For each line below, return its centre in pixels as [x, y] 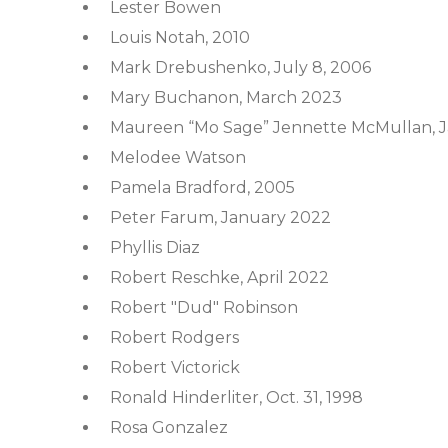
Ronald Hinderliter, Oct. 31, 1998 [236, 397]
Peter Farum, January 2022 [220, 217]
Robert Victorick [175, 367]
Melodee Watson [178, 157]
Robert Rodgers [174, 337]
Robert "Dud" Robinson [204, 307]
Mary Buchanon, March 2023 [226, 97]
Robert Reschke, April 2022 [219, 277]
